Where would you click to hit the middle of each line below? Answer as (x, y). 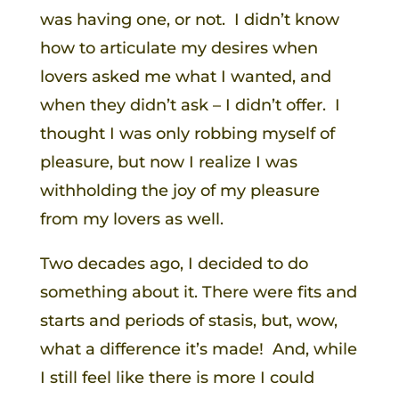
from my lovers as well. (131, 219)
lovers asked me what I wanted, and (185, 76)
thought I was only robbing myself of (187, 133)
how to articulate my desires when (179, 48)
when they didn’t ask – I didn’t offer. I (190, 105)
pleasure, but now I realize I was (168, 162)
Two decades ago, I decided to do (174, 263)
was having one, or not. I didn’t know (189, 19)
